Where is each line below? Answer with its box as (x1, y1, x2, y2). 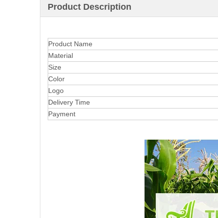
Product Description (48, 2, 131, 12)
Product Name (48, 40, 92, 48)
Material (48, 52, 73, 59)
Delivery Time (48, 98, 90, 106)
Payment (48, 110, 75, 118)
